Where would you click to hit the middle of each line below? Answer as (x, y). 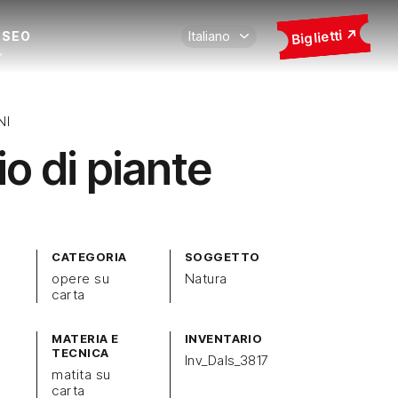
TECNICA (80, 353)
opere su (81, 279)
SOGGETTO (222, 257)
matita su (81, 374)
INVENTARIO (223, 338)
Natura (206, 279)
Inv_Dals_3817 (227, 360)
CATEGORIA (89, 257)
